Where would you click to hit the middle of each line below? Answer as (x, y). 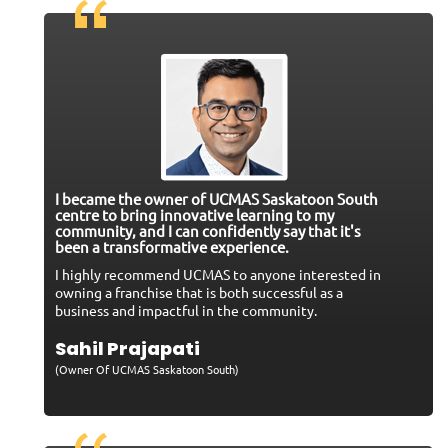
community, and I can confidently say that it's (208, 231)
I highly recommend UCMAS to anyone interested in (218, 274)
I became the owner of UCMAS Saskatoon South (216, 199)
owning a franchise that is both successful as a (199, 292)
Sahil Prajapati (127, 349)
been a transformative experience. (172, 247)
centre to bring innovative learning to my (194, 215)
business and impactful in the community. (186, 310)
